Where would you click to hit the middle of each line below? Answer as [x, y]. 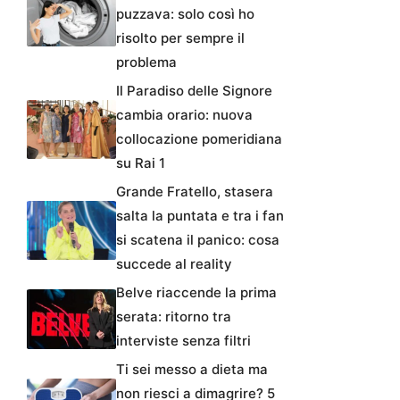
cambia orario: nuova [184, 115]
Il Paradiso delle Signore [194, 91]
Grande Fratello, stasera [195, 192]
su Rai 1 [141, 163]
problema [146, 62]
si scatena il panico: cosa [198, 240]
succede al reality [174, 264]
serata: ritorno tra [174, 317]
